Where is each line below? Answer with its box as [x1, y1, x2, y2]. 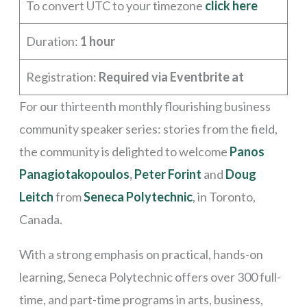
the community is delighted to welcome [19, 143, 230, 159]
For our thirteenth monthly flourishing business [19, 98, 271, 114]
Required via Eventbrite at [98, 69, 244, 84]
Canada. [19, 211, 62, 227]
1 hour [79, 33, 115, 49]
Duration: [25, 33, 80, 49]
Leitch [19, 188, 53, 204]
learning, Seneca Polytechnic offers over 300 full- [19, 269, 281, 284]
